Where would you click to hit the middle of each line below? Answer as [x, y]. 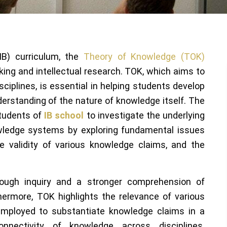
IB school [64, 115]
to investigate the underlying [144, 115]
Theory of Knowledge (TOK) [144, 56]
